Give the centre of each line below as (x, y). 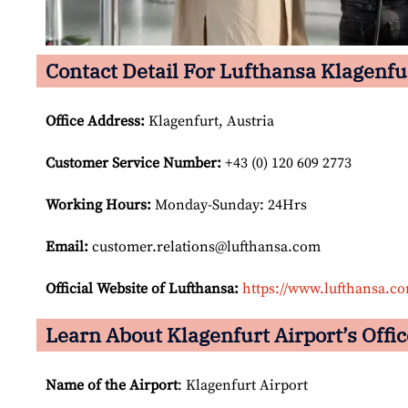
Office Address (93, 122)
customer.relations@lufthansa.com (204, 247)
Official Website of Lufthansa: (142, 289)
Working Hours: (98, 205)
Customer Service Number (131, 163)
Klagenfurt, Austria (209, 122)
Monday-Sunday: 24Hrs (229, 205)
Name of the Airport (112, 386)
